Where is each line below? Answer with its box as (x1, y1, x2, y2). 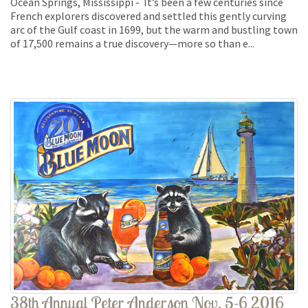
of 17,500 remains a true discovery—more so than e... (10, 36, 254, 51)
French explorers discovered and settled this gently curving (10, 9, 287, 23)
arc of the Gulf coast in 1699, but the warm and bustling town (10, 23, 298, 37)
